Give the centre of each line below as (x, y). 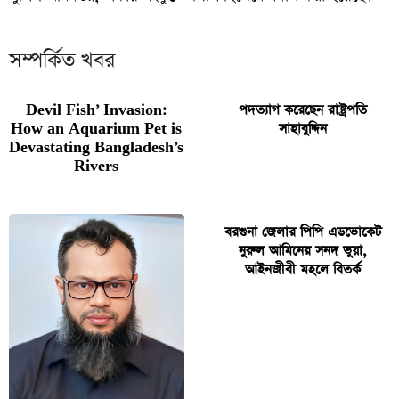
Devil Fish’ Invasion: (97, 110)
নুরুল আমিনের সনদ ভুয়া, (302, 250)
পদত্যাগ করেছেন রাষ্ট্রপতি (302, 110)
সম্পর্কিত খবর (62, 60)
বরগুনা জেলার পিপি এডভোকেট (302, 232)
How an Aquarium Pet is (97, 128)
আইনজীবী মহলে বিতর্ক (302, 269)
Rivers (97, 166)
